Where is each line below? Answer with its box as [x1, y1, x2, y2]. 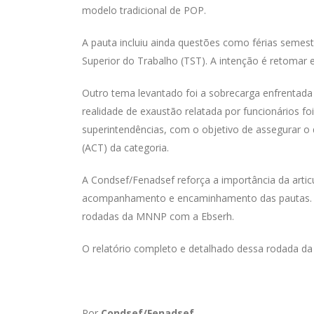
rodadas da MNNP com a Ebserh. [82, 210, 234, 224]
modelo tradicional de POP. [82, 4, 206, 18]
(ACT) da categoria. [82, 141, 169, 155]
